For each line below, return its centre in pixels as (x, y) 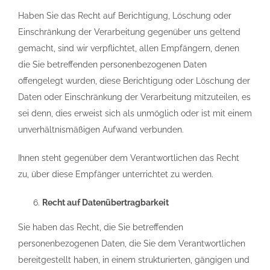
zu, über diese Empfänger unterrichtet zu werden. (116, 174)
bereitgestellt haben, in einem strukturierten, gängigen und (134, 260)
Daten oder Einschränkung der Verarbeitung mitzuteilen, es (134, 97)
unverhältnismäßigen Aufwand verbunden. (101, 130)
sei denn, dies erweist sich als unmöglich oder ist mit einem (135, 113)
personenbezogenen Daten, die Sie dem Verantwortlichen (132, 243)
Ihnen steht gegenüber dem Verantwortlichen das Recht (129, 158)
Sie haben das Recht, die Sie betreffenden (101, 227)
